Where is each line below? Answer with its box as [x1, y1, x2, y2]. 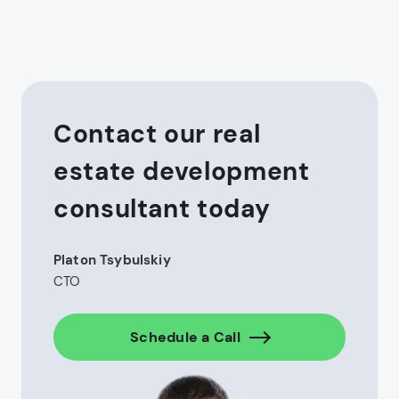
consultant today [53, 192, 271, 226]
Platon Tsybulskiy [53, 251, 171, 270]
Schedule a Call [130, 328, 240, 347]
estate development [53, 155, 310, 189]
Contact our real [53, 118, 261, 151]
